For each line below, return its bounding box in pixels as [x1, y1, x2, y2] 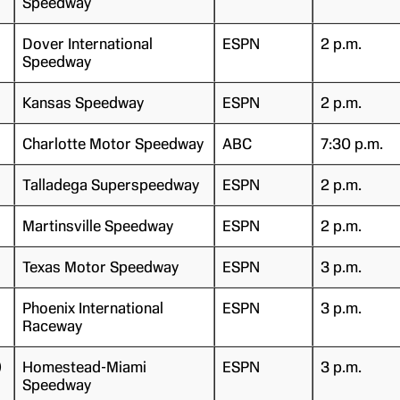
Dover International [21, 34, 153, 53]
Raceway [21, 316, 82, 335]
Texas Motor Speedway [21, 257, 179, 276]
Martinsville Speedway [21, 216, 173, 235]
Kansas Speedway [21, 93, 144, 112]
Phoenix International [21, 298, 163, 317]
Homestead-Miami [21, 357, 146, 376]
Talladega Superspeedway [21, 175, 199, 194]
